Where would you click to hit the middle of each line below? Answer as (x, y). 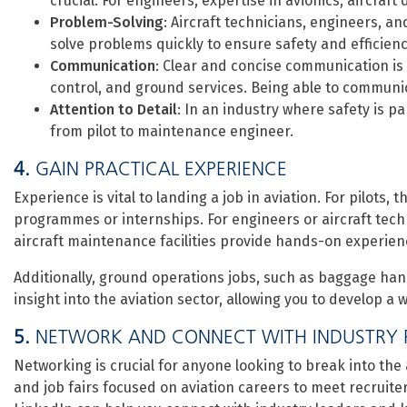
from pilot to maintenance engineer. (172, 131)
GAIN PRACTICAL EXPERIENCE (161, 169)
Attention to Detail (114, 109)
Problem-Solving (107, 22)
